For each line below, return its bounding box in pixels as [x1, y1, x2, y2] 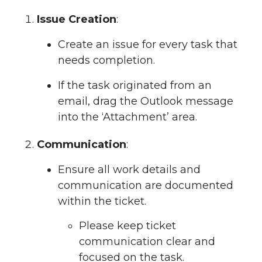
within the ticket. [58, 194, 146, 208]
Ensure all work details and [58, 163, 201, 176]
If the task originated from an [58, 78, 212, 92]
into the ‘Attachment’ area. [58, 110, 197, 123]
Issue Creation [37, 13, 116, 26]
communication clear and [79, 235, 215, 249]
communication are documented [58, 178, 233, 192]
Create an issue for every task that [58, 37, 237, 51]
